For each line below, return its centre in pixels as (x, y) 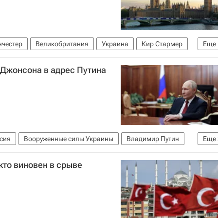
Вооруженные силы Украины (69, 138)
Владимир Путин (153, 138)
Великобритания (62, 44)
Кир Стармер (162, 44)
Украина (115, 44)
